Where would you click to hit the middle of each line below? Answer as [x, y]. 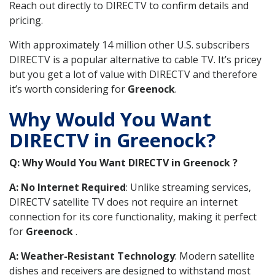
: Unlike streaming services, [188, 187]
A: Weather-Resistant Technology [92, 256]
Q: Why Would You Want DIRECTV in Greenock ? [123, 162]
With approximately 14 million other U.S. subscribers [130, 45]
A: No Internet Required [68, 187]
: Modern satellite [215, 256]
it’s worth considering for [68, 89]
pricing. [26, 21]
